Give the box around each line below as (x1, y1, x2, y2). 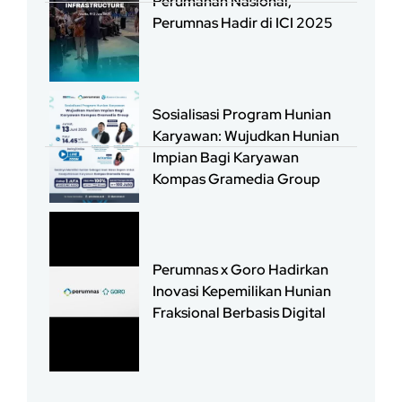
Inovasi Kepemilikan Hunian (153, 281, 331, 301)
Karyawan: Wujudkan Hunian (153, 126, 339, 145)
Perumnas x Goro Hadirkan (153, 259, 328, 279)
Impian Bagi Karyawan (153, 147, 299, 167)
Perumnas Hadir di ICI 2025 (153, 13, 333, 33)
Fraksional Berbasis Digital (153, 302, 326, 322)
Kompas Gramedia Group (153, 169, 320, 188)
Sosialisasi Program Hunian (153, 104, 331, 124)
